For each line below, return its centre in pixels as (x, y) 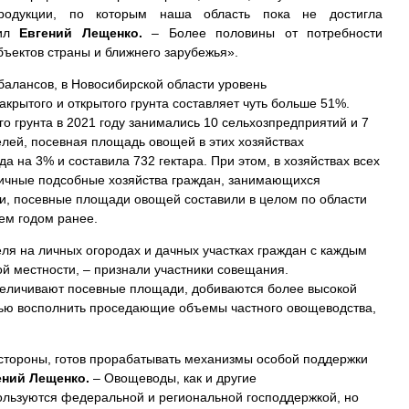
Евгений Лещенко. (81, 33)
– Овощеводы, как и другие (173, 378)
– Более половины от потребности (262, 33)
